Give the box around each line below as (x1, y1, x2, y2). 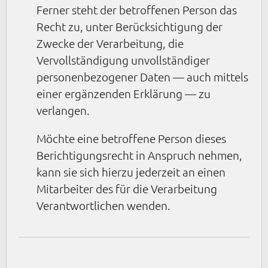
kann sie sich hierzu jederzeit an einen (36, 164, 226, 179)
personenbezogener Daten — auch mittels (36, 69, 248, 84)
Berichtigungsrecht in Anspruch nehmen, (36, 147, 242, 162)
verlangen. (36, 102, 90, 117)
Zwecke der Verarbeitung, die (36, 35, 184, 50)
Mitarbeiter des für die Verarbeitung (36, 181, 217, 196)
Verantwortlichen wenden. (36, 197, 170, 212)
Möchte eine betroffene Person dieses (36, 130, 226, 145)
